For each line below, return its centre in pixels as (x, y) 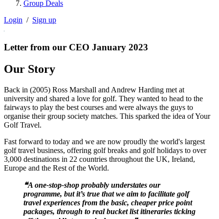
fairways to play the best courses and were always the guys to (99, 108)
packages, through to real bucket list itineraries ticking (109, 212)
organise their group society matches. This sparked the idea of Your (107, 116)
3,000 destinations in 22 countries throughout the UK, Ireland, (99, 159)
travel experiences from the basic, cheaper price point (108, 203)
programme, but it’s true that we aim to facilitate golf (106, 194)
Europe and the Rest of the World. (56, 168)
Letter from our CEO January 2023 (76, 47)
